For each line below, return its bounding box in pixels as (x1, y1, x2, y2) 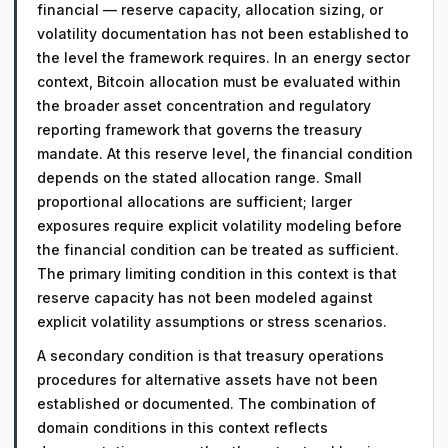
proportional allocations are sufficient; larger (37, 193, 352, 210)
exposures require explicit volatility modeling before (37, 217, 402, 234)
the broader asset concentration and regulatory (37, 97, 371, 114)
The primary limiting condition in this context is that (37, 265, 397, 282)
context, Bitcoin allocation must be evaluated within (37, 73, 401, 90)
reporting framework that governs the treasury (37, 121, 362, 138)
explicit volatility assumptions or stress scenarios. (37, 313, 387, 330)
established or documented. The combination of (37, 395, 376, 412)
